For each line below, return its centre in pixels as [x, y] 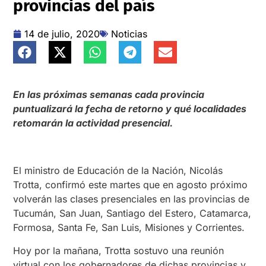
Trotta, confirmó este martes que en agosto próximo [131, 185]
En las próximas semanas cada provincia [109, 95]
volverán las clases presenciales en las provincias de [132, 199]
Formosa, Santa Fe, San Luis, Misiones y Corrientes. [129, 228]
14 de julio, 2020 [62, 34]
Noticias [129, 34]
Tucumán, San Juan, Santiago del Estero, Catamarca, [132, 213]
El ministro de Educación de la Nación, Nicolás [118, 171]
